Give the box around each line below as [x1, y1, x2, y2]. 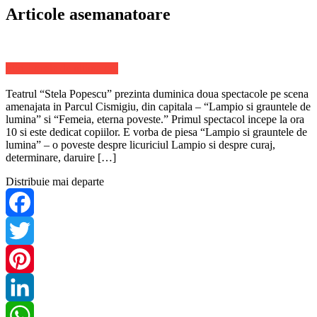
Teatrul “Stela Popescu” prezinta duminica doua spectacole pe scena [6, 88, 309, 100]
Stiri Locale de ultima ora [6, 62, 118, 74]
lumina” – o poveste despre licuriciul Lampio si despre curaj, [6, 139, 275, 151]
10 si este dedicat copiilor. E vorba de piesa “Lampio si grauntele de [6, 126, 307, 139]
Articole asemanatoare [6, 4, 171, 23]
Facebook [6, 224, 50, 237]
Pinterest [6, 281, 44, 294]
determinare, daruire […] [6, 151, 116, 164]
